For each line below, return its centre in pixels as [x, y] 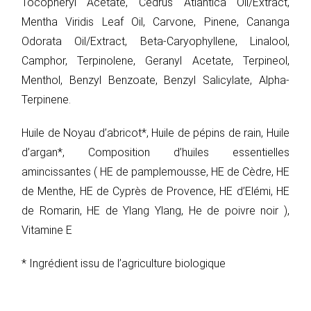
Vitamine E [47, 230]
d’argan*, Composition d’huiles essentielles [155, 153]
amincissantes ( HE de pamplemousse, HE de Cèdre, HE [155, 172]
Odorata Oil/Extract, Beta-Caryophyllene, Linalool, [155, 42]
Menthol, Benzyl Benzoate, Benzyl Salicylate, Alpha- [155, 81]
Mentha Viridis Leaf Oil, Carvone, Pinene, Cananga [155, 22]
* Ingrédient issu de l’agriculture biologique [123, 264]
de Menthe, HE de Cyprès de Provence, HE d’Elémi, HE [155, 192]
